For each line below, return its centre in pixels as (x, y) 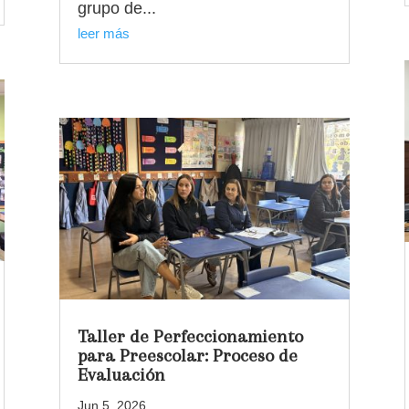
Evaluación (121, 375)
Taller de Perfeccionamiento (190, 337)
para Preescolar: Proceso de (187, 356)
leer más (103, 33)
